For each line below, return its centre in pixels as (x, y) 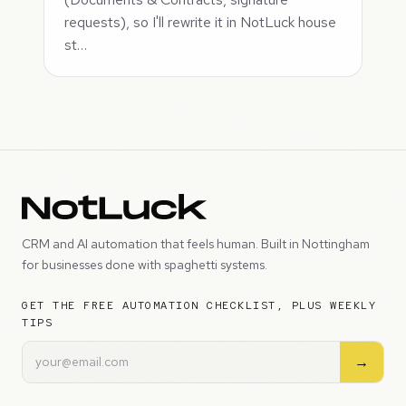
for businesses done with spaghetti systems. (145, 264)
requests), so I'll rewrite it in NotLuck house (201, 22)
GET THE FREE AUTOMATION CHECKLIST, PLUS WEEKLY (199, 305)
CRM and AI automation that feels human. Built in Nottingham (196, 243)
